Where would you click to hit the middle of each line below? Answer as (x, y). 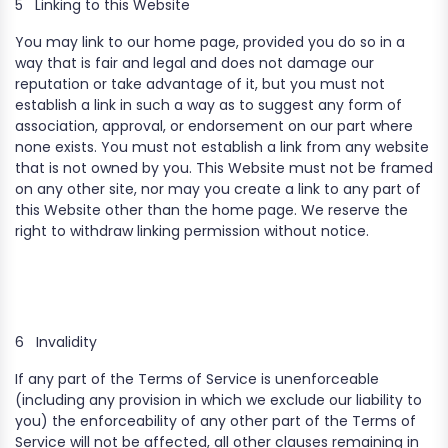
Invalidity (66, 342)
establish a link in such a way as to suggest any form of (208, 105)
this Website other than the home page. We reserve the (211, 210)
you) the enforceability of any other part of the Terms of (215, 421)
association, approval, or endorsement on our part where (214, 126)
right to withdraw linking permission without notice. (192, 231)
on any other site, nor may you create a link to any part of (218, 189)
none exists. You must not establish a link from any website (222, 147)
